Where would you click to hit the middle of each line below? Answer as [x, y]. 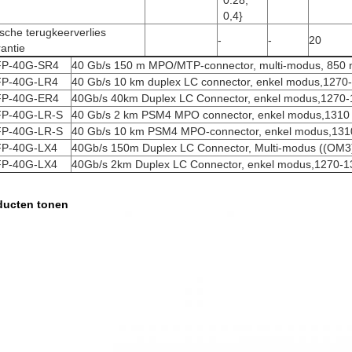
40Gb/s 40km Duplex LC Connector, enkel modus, [196, 98]
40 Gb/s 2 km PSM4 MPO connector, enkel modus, [198, 114]
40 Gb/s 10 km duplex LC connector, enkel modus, [197, 81]
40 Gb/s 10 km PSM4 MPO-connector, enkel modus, [202, 131]
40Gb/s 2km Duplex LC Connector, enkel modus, [193, 164]
